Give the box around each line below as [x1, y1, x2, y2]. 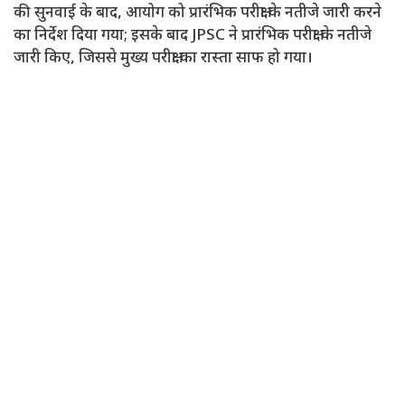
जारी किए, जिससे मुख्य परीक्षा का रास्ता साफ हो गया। [14, 48, 313, 69]
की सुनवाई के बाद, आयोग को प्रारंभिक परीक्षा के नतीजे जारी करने [14, 3, 381, 24]
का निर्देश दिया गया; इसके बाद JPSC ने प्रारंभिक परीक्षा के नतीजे [14, 25, 372, 46]
